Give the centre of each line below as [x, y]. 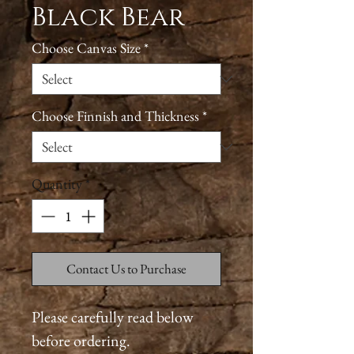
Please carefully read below [113, 317]
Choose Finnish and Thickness [115, 116]
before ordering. [83, 341]
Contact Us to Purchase [126, 269]
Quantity [57, 184]
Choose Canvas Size [86, 48]
